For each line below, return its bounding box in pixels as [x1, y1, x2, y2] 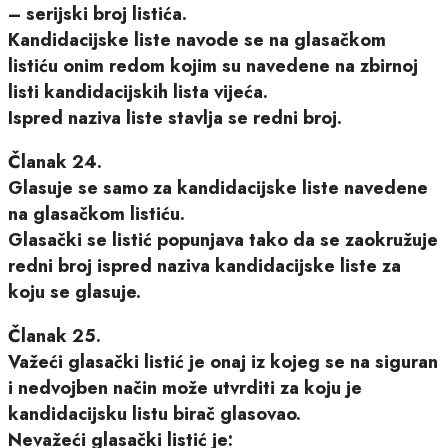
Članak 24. [8, 148, 102, 175]
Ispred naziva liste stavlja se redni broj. [8, 104, 342, 131]
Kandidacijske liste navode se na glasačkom [8, 26, 386, 53]
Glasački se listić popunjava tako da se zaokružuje [8, 226, 438, 253]
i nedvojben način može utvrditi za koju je [8, 374, 362, 401]
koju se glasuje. [8, 278, 141, 305]
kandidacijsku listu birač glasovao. [8, 400, 301, 427]
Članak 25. [8, 322, 101, 349]
